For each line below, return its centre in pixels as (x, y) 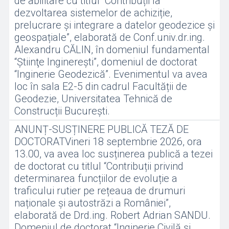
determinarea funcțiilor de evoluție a (96, 178)
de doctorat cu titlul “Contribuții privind (99, 166)
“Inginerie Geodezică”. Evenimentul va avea (111, 74)
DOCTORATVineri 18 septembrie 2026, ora (108, 142)
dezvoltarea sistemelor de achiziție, (93, 13)
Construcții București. (62, 111)
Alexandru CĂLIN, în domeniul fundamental (112, 50)
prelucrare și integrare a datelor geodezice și (114, 25)
